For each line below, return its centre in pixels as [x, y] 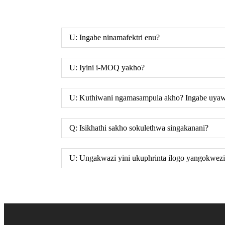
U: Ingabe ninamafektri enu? [115, 37]
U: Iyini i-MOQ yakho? [107, 67]
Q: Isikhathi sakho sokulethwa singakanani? [139, 128]
